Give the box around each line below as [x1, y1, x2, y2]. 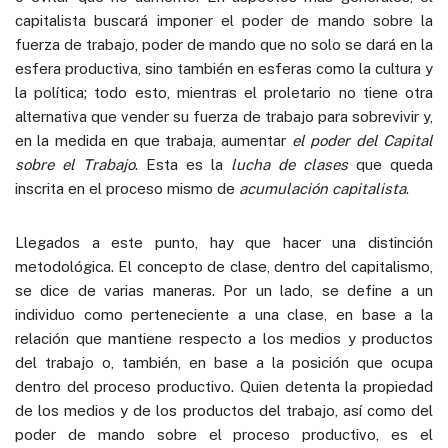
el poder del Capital [291, 131, 434, 149]
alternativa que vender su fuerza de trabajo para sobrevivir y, [15, 107, 433, 125]
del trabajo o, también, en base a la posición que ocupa [15, 353, 433, 371]
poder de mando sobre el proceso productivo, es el [15, 425, 433, 443]
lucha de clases [231, 155, 348, 173]
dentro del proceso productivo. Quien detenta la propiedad [15, 377, 433, 395]
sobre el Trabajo [15, 155, 135, 173]
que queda [348, 155, 433, 173]
